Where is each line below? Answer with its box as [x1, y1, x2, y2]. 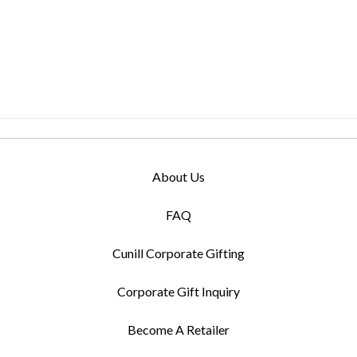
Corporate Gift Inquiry [117, 284, 240, 300]
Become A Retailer [127, 322, 229, 338]
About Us [152, 169, 205, 185]
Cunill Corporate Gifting [112, 245, 245, 261]
